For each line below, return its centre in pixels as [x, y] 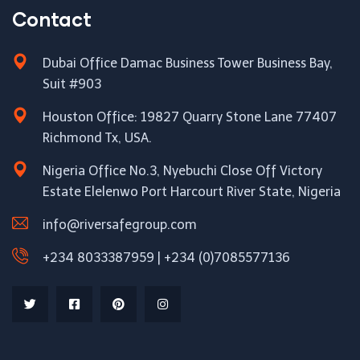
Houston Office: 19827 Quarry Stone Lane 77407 [190, 117]
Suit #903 [72, 84]
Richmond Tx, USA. [97, 138]
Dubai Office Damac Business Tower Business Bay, [188, 63]
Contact [52, 19]
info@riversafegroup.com [120, 225]
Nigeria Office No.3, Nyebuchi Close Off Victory [182, 171]
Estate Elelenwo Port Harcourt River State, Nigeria [192, 192]
